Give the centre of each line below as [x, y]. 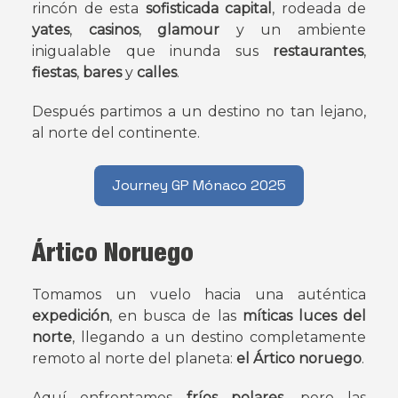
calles [157, 72]
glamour [197, 29]
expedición [71, 315]
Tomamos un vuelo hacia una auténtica [199, 294]
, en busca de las [176, 315]
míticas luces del [304, 315]
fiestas [54, 72]
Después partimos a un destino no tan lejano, [199, 111]
